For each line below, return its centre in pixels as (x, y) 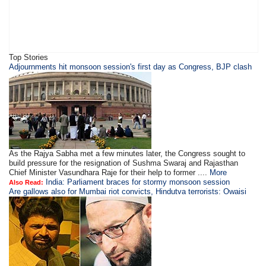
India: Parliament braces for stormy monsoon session (138, 182)
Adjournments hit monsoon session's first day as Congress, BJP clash (131, 66)
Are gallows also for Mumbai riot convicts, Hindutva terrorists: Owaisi (128, 191)
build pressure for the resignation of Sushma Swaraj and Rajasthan (124, 163)
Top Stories (29, 57)
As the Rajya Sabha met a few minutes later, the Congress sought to (127, 153)
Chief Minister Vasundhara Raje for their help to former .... (110, 172)
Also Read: (26, 182)
